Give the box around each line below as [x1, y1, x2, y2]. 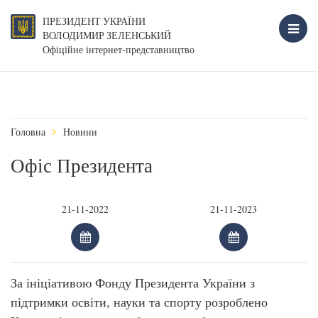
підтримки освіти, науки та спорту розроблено [11, 293, 268, 310]
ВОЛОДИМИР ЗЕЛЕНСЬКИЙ [43, 29, 171, 42]
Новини [63, 125, 97, 138]
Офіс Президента [11, 153, 153, 178]
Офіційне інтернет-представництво [43, 43, 194, 56]
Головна [11, 125, 45, 138]
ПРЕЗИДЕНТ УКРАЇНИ [43, 15, 146, 28]
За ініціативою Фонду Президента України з [11, 274, 255, 291]
